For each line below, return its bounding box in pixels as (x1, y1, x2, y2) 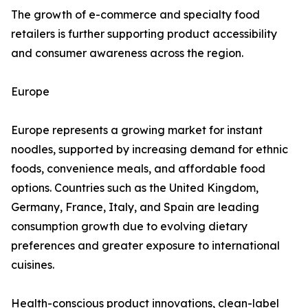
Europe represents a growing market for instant (11, 123, 263, 137)
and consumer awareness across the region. (11, 46, 243, 60)
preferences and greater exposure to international (11, 239, 280, 253)
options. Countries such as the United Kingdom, (11, 181, 258, 195)
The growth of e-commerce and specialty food (11, 8, 260, 22)
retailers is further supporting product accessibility (11, 27, 277, 41)
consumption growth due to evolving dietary (11, 219, 247, 234)
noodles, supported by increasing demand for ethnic (11, 142, 288, 157)
